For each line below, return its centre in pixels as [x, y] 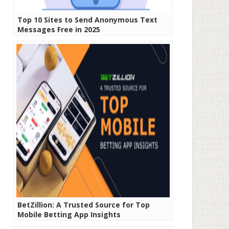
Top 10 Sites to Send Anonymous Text [87, 20]
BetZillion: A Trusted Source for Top [84, 205]
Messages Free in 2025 [59, 29]
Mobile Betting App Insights [69, 214]
